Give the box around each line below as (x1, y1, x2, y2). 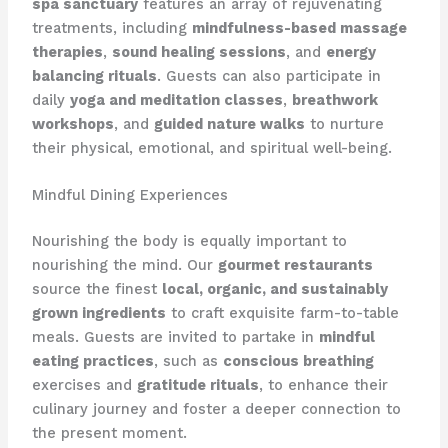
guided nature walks (153, 114, 305, 133)
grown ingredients (31, 304, 166, 323)
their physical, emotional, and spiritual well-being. (31, 138, 392, 157)
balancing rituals (31, 66, 157, 85)
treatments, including (31, 18, 192, 37)
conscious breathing (222, 352, 374, 371)
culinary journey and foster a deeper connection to (31, 400, 401, 419)
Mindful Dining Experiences (31, 186, 228, 205)
